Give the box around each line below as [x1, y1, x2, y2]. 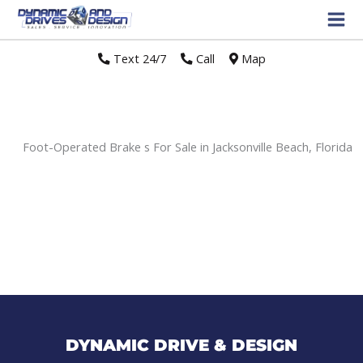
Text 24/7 [109, 50, 166, 66]
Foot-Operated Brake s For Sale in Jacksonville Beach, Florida [22, 138, 352, 155]
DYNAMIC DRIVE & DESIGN [66, 335, 297, 355]
